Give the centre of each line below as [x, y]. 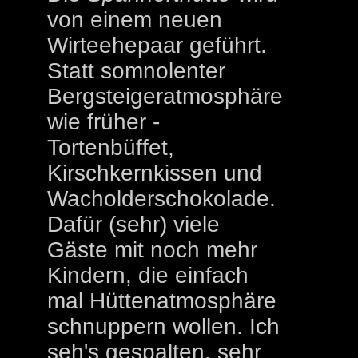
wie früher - [103, 122]
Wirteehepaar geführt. [157, 45]
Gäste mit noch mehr [152, 250]
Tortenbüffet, [111, 147]
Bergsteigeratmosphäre [165, 96]
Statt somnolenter [136, 71]
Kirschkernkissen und [155, 173]
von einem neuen [135, 20]
